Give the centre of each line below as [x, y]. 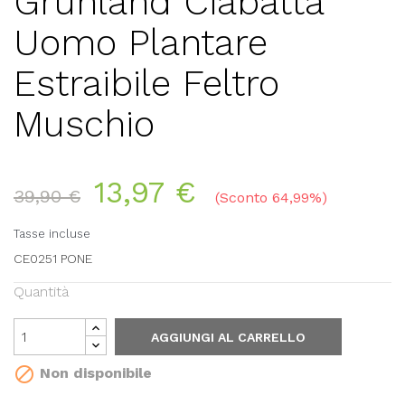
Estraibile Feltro [146, 83]
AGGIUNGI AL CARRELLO [228, 337]
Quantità [41, 291]
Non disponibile [94, 372]
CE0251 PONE [53, 258]
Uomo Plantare [141, 42]
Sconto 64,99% [271, 197]
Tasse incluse [52, 233]
